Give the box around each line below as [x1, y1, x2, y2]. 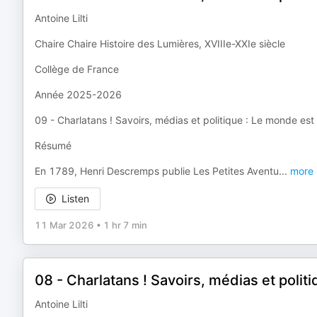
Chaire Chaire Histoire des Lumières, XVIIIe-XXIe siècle [35, 38, 285, 50]
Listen [62, 192, 89, 204]
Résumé [35, 139, 71, 151]
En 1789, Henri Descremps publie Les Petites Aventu [35, 165, 279, 177]
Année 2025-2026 [35, 88, 122, 100]
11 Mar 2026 [35, 219, 94, 231]
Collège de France [35, 63, 119, 75]
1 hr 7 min [103, 219, 147, 231]
